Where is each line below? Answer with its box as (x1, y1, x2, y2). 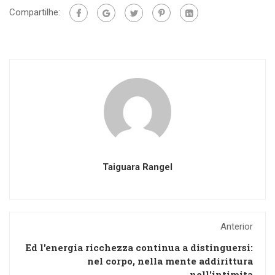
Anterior (220, 221, 253, 232)
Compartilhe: (9, 6, 60, 18)
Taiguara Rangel (103, 161, 172, 172)
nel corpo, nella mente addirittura (87, 255, 253, 267)
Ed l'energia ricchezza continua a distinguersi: (25, 241, 253, 254)
